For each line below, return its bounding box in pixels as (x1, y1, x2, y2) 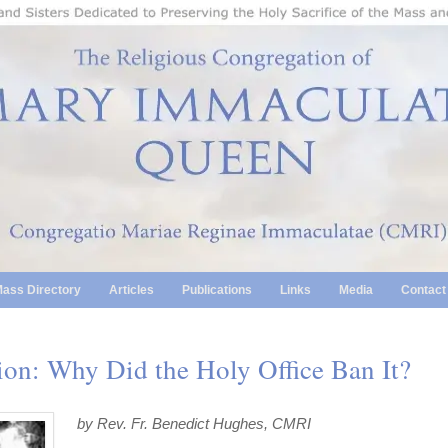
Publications (182, 283, 252, 297)
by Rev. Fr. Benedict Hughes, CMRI (76, 415, 311, 432)
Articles (109, 283, 154, 297)
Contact (401, 283, 446, 297)
